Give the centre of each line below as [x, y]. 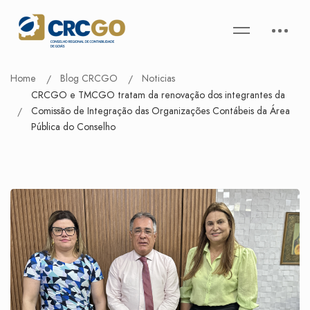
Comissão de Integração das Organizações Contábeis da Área [161, 111]
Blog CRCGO [89, 78]
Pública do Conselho [73, 127]
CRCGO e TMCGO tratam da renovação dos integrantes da [158, 95]
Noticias [158, 78]
